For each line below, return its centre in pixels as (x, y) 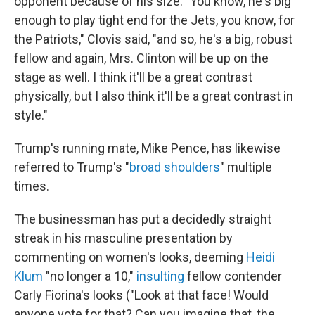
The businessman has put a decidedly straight (143, 219)
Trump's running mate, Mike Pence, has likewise (147, 148)
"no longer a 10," (90, 276)
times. (32, 186)
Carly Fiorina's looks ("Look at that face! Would (141, 295)
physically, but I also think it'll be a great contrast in (154, 96)
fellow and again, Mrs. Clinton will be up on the (141, 58)
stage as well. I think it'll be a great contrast (133, 77)
